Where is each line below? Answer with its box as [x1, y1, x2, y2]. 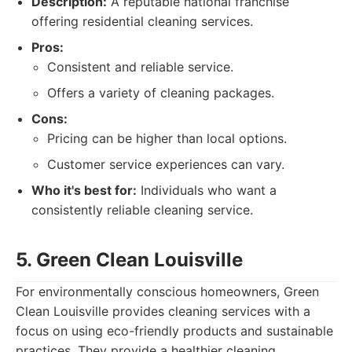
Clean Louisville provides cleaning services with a [16, 303, 310, 319]
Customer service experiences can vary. [47, 156, 284, 172]
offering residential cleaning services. [31, 13, 253, 29]
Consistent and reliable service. [47, 59, 233, 75]
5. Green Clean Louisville [16, 248, 243, 271]
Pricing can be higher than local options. [47, 130, 287, 146]
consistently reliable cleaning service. [31, 202, 253, 218]
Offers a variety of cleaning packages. [47, 85, 274, 101]
